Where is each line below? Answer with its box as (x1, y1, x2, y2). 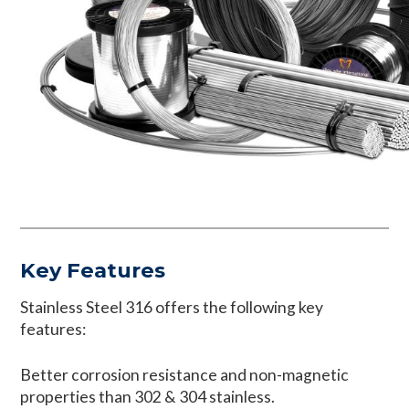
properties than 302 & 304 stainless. (20, 387, 276, 407)
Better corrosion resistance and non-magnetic (20, 365, 350, 385)
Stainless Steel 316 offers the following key (20, 297, 324, 317)
